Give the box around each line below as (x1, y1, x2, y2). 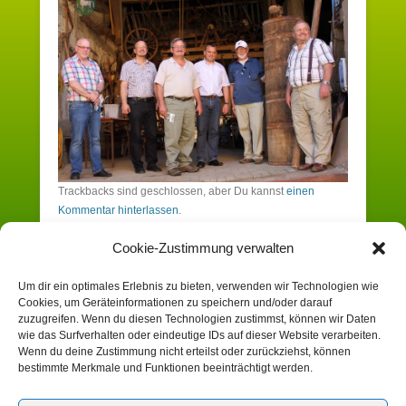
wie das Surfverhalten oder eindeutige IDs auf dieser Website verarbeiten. (18, 329, 381, 342)
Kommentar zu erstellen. (58, 334, 203, 351)
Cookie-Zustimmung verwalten (112, 240, 294, 256)
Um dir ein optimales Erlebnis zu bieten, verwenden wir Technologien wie (18, 280, 379, 293)
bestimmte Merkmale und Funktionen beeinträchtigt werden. (18, 362, 313, 374)
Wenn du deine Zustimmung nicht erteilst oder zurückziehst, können (18, 345, 351, 358)
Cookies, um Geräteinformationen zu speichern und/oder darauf (18, 296, 332, 309)
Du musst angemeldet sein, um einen (58, 310, 278, 326)
